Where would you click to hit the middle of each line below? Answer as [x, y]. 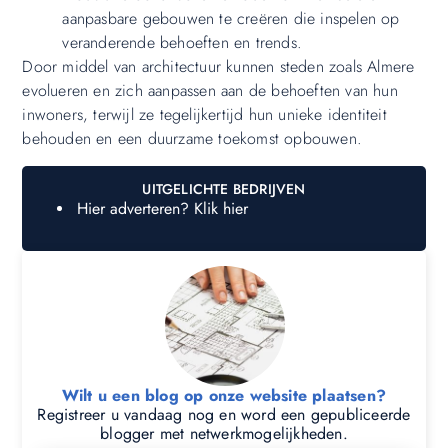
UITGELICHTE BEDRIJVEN [224, 188]
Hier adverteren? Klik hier [163, 208]
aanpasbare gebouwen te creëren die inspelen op [231, 19]
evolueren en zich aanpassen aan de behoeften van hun [210, 91]
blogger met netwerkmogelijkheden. [224, 433]
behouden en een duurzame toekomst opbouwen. [192, 139]
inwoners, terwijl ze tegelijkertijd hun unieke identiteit [204, 115]
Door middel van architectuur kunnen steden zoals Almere [218, 67]
